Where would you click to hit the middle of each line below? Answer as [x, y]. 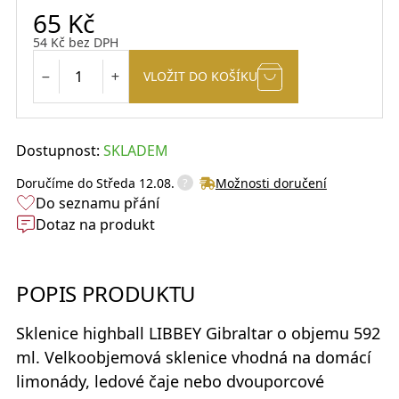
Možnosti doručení [271, 183]
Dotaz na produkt [95, 225]
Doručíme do [56, 183]
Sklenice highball [82, 334]
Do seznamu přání [97, 204]
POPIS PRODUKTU [106, 294]
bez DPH [91, 43]
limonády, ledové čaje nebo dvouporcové [170, 382]
